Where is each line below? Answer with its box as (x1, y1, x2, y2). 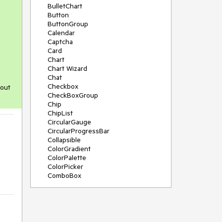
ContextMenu (48, 180, 90, 189)
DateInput (48, 207, 78, 216)
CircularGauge (48, 117, 91, 126)
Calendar (48, 28, 75, 37)
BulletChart (48, 1, 82, 10)
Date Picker (48, 198, 84, 207)
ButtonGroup (48, 19, 88, 28)
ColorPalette (48, 153, 86, 162)
